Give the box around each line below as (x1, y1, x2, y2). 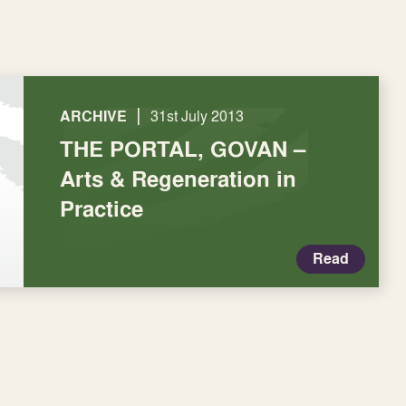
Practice (60, 193, 143, 224)
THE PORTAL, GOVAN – (60, 133, 305, 164)
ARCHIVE (60, 106, 127, 127)
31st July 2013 (150, 106, 244, 126)
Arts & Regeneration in (60, 163, 296, 194)
